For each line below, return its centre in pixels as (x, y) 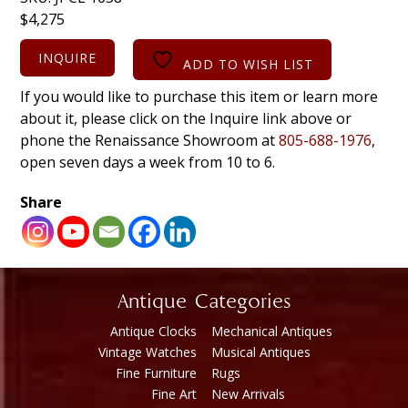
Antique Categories (204, 302)
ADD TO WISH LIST (249, 64)
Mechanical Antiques (272, 331)
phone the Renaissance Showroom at (150, 140)
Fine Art (173, 393)
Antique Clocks (153, 331)
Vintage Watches (147, 352)
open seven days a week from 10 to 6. (148, 162)
